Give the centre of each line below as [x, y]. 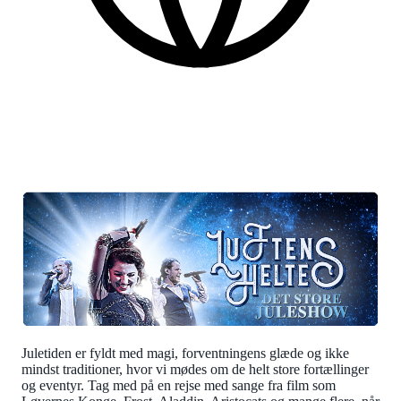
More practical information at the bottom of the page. [199, 154]
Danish [72, 122]
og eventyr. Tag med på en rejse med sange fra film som [179, 385]
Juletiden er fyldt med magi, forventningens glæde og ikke [185, 353]
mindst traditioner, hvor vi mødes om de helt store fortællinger [195, 369]
